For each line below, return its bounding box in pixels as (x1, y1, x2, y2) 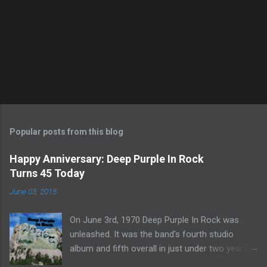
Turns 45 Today (10, 166, 85, 179)
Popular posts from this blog (10, 126, 123, 136)
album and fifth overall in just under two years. (70, 243, 250, 254)
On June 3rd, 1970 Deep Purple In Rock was (70, 214, 240, 225)
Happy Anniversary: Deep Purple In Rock (10, 152, 204, 165)
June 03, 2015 (10, 186, 57, 196)
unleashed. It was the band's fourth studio (70, 228, 234, 240)
